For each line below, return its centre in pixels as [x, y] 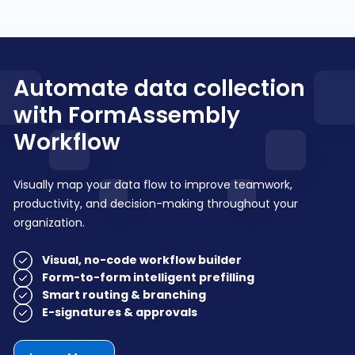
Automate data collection [160, 88]
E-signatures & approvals [120, 312]
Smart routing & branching [124, 294]
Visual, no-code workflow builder [142, 260]
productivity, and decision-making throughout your [156, 203]
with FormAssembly [127, 115]
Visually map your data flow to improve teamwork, [153, 184]
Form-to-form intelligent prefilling [149, 277]
